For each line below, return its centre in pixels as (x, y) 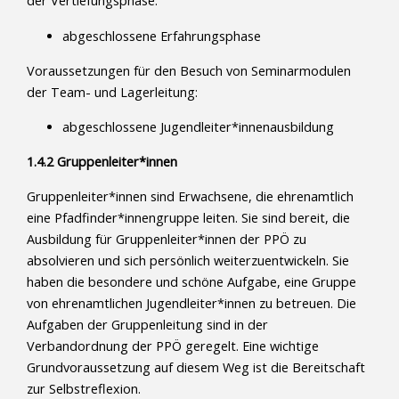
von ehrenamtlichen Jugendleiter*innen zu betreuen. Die (191, 304)
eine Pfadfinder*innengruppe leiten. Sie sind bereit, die (188, 218)
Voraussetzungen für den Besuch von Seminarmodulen (189, 70)
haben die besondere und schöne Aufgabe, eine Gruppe (191, 282)
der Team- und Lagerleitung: (112, 92)
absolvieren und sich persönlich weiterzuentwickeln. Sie (188, 261)
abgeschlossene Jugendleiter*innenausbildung (198, 126)
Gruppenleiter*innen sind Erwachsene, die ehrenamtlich (190, 197)
